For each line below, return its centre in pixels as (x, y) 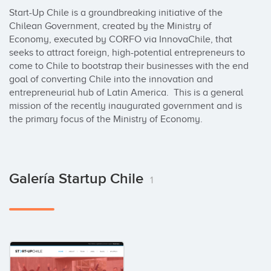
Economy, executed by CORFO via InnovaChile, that (121, 39)
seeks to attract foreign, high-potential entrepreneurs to (127, 53)
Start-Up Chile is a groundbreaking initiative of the (116, 13)
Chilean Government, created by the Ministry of (110, 26)
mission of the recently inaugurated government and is (126, 106)
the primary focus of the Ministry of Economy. (106, 119)
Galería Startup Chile (78, 179)
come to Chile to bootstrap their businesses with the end (129, 66)
